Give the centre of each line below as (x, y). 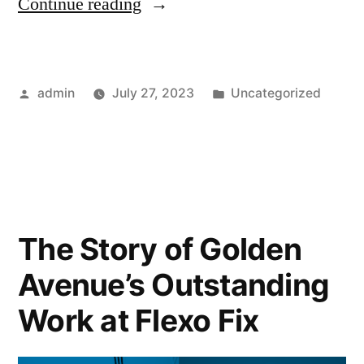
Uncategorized (276, 93)
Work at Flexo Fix (139, 321)
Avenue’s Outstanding (174, 285)
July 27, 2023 (153, 93)
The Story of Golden (160, 249)
